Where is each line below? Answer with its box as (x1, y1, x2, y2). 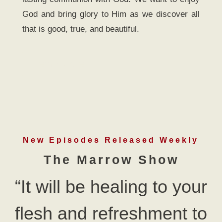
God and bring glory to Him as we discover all (22, 9, 200, 19)
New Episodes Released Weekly (23, 135, 199, 144)
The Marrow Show (43, 152, 179, 166)
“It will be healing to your (15, 176, 207, 197)
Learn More (33, 58, 84, 70)
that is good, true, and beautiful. (22, 24, 139, 34)
